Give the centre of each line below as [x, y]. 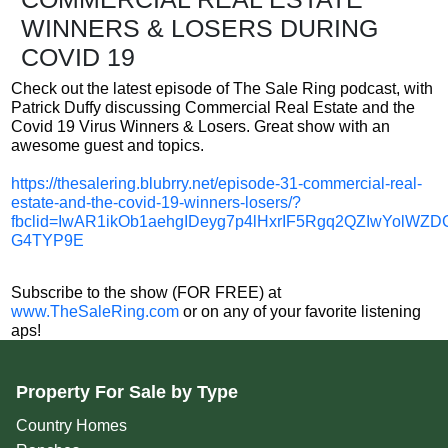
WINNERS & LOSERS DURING [199, 28]
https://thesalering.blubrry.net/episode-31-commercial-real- [216, 184]
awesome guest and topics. [107, 146]
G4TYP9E [47, 241]
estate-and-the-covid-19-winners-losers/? [155, 203]
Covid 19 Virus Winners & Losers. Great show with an [200, 127]
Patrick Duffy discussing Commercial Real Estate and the [212, 108]
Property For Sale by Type [126, 392]
